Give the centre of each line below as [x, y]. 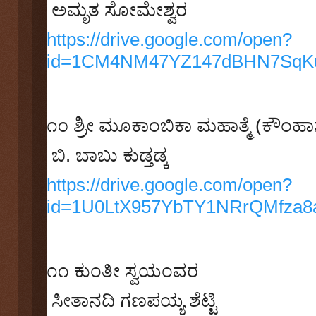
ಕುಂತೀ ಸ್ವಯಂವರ [136, 271]
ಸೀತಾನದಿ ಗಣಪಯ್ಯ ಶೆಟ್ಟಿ [134, 300]
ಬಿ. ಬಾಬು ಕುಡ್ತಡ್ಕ [110, 155]
